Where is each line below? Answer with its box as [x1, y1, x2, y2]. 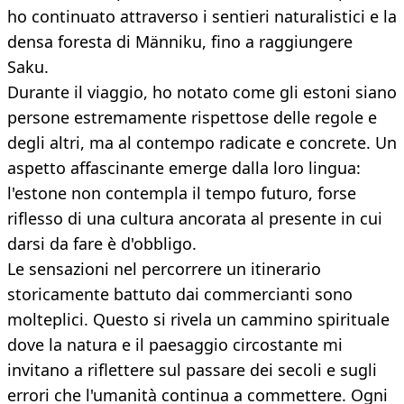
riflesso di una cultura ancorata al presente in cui [7, 207, 382, 230]
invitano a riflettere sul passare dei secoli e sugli [7, 359, 377, 381]
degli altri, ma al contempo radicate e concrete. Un [7, 132, 397, 154]
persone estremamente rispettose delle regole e [7, 106, 377, 129]
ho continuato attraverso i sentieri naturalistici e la [7, 5, 397, 28]
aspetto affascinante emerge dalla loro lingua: [7, 157, 361, 179]
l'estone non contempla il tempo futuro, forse [7, 182, 356, 205]
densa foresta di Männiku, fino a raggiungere [7, 31, 353, 53]
